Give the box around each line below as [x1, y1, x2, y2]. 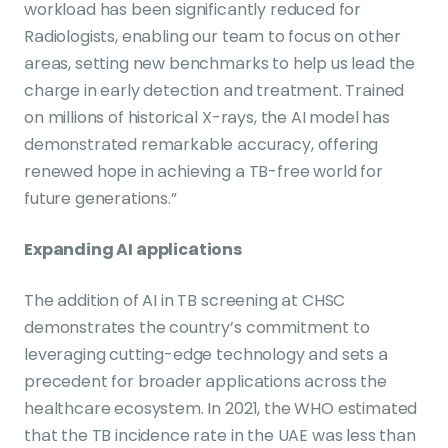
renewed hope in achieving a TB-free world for [24, 160, 383, 183]
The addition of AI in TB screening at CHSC [24, 289, 346, 312]
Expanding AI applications [24, 238, 242, 261]
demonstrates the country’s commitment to [24, 316, 370, 339]
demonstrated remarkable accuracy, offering [24, 133, 379, 156]
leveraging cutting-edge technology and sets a [24, 343, 388, 366]
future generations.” [24, 187, 177, 210]
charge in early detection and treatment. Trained [24, 79, 405, 102]
